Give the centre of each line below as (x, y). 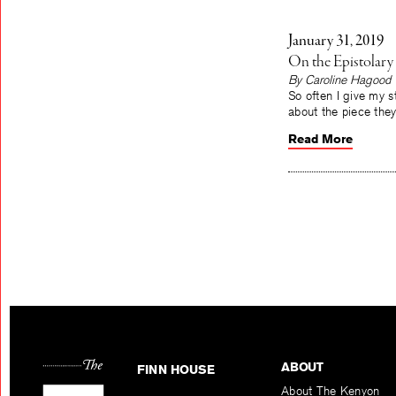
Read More (320, 139)
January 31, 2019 (336, 41)
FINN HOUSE (176, 370)
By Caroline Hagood (339, 80)
